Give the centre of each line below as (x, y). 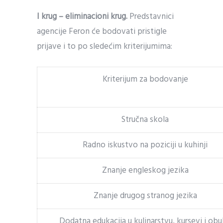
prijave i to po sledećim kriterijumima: (105, 47)
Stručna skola (145, 120)
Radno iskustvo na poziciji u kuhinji (145, 145)
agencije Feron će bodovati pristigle (102, 32)
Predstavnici (151, 17)
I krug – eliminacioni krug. (82, 17)
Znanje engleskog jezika (145, 170)
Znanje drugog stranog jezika (145, 196)
